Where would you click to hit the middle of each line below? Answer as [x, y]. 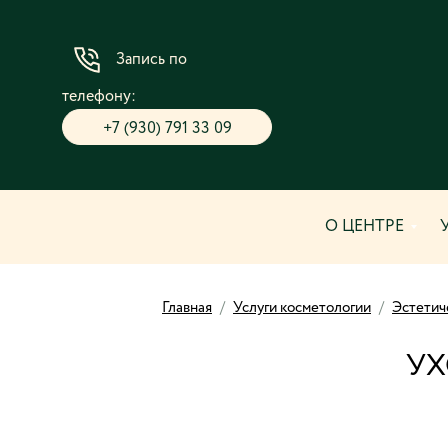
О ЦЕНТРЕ [364, 227]
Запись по [151, 59]
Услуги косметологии [302, 307]
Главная [187, 307]
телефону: [99, 97]
